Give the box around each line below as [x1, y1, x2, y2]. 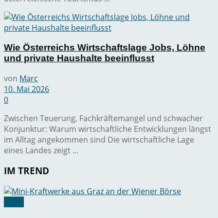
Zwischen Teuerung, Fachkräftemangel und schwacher [4, 112, 203, 124]
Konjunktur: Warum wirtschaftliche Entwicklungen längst [4, 123, 211, 134]
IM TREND [4, 164, 49, 177]
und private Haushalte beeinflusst [4, 53, 154, 64]
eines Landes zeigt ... [4, 145, 78, 156]
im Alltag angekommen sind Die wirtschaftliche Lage [4, 134, 194, 145]
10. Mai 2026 [4, 83, 49, 94]
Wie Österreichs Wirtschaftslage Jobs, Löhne [4, 42, 205, 53]
